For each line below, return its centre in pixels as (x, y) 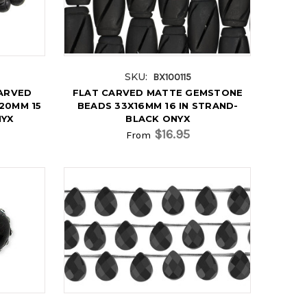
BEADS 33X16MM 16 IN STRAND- (158, 105)
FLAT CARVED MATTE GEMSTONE (158, 92)
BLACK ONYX (158, 118)
